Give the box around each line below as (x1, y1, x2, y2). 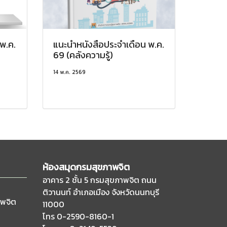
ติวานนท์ (42, 185, 73, 198)
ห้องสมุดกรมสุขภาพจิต (42, 160, 130, 174)
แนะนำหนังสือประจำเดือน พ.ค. (53, 37, 164, 51)
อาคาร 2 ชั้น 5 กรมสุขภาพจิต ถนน (42, 173, 157, 186)
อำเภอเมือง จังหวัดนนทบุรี (72, 185, 159, 198)
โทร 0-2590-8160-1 (42, 210, 114, 222)
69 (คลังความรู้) (53, 48, 113, 62)
